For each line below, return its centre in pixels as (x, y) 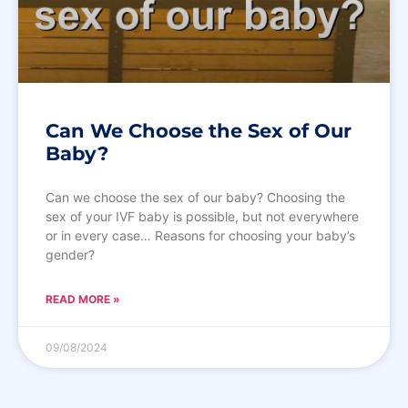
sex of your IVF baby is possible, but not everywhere (202, 216)
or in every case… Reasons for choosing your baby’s (200, 235)
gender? (70, 254)
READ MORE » (83, 299)
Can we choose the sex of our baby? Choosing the (195, 197)
